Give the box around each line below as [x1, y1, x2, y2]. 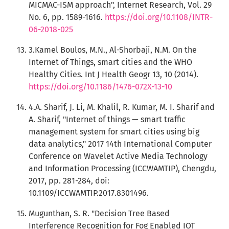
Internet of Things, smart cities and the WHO [29, 57, 192, 67]
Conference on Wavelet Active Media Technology [29, 151, 208, 161]
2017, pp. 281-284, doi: [29, 176, 109, 186]
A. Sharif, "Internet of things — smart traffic [29, 114, 186, 124]
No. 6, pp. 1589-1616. [29, 12, 105, 22]
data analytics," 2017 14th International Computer [29, 139, 212, 149]
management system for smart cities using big [29, 127, 199, 136]
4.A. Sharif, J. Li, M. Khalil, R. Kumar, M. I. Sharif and [29, 102, 215, 112]
